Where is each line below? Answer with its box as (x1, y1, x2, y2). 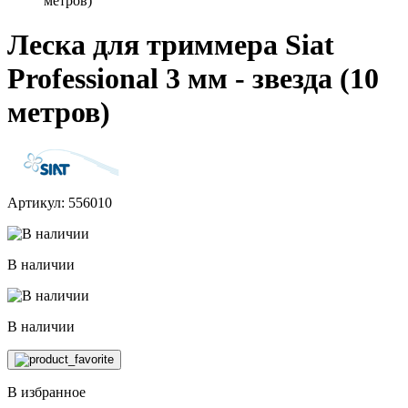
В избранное (7, 383, 86, 400)
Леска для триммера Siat (7, 28, 334, 62)
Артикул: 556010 (7, 194, 112, 210)
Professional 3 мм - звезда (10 (7, 62, 379, 96)
